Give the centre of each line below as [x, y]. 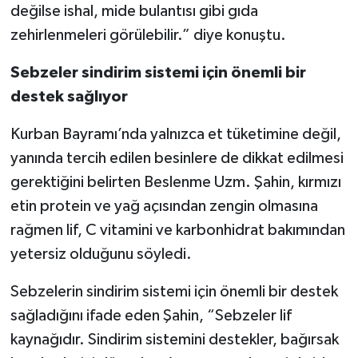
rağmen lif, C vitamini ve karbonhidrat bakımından [177, 230]
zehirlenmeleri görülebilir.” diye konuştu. [148, 35]
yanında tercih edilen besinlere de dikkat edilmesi [177, 158]
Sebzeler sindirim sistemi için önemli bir [158, 72]
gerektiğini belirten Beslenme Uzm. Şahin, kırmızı [175, 182]
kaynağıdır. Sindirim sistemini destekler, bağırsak [174, 339]
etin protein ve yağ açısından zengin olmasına [164, 206]
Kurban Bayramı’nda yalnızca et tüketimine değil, [175, 134]
